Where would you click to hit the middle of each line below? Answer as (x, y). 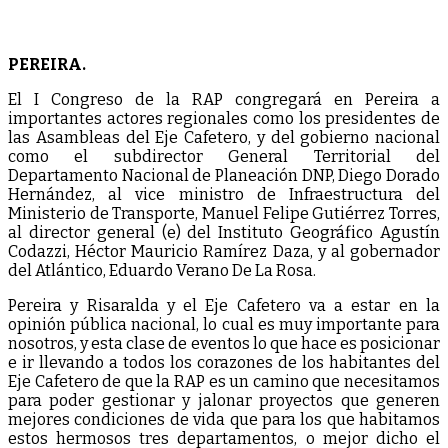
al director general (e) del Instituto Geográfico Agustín (224, 232)
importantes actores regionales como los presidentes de (224, 118)
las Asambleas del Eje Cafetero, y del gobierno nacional (224, 137)
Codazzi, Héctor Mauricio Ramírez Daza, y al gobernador (224, 251)
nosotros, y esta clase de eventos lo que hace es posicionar (224, 343)
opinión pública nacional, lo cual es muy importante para (224, 324)
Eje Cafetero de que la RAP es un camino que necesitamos (224, 381)
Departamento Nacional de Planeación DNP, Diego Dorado (224, 175)
